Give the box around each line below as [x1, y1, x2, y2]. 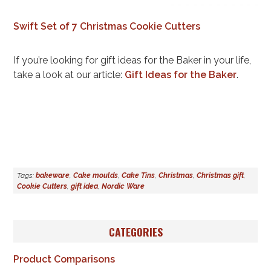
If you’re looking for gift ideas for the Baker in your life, [13, 54, 252, 67]
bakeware [36, 171, 70, 180]
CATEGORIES [108, 223, 163, 240]
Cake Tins [122, 171, 155, 180]
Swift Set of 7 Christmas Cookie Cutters [13, 21, 201, 33]
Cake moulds [73, 171, 119, 180]
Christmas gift [197, 171, 244, 180]
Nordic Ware [102, 181, 145, 191]
